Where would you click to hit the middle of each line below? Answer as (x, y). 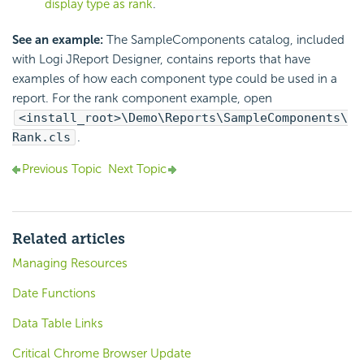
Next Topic (137, 169)
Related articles (69, 238)
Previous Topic (62, 169)
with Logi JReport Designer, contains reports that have (161, 59)
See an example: (58, 39)
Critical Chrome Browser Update (102, 353)
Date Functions (54, 293)
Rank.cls (41, 137)
